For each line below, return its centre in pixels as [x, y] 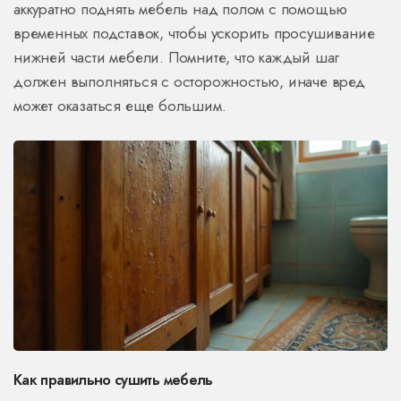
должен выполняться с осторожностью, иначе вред [189, 82]
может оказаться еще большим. [120, 106]
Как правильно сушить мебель [113, 380]
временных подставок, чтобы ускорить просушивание [194, 34]
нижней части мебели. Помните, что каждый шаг [177, 58]
